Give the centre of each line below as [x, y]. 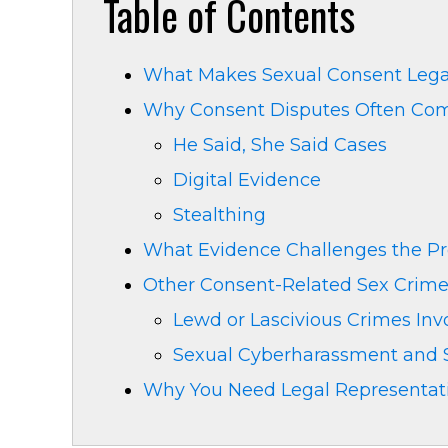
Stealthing [219, 215]
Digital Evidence [249, 180]
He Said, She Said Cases [280, 145]
